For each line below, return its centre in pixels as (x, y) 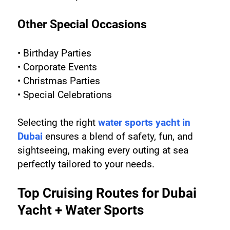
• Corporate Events (57, 67)
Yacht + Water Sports (80, 210)
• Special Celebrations (64, 95)
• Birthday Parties (54, 53)
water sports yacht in (144, 123)
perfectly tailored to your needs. (86, 164)
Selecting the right (57, 123)
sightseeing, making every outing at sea (103, 150)
